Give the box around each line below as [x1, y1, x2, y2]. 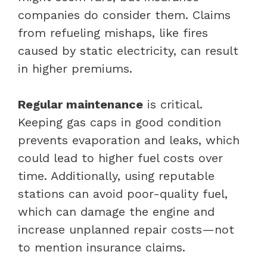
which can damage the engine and [18, 204, 215, 219]
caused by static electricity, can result [18, 43, 238, 58]
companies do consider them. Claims [18, 7, 231, 22]
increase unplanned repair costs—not [18, 222, 234, 237]
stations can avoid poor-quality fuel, [18, 186, 228, 201]
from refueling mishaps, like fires [18, 25, 208, 40]
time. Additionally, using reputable [18, 168, 215, 183]
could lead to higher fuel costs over [18, 150, 223, 165]
